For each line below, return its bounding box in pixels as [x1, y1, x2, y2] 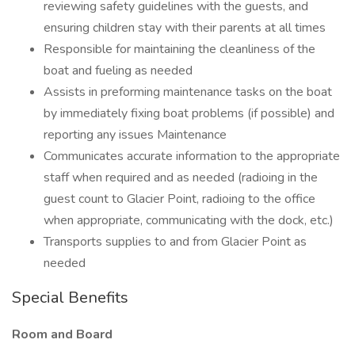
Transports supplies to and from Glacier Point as [44, 233, 307, 250]
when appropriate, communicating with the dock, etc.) [44, 212, 334, 229]
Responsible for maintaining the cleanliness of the [44, 40, 315, 58]
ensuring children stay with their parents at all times [44, 19, 326, 36]
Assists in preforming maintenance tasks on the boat [44, 83, 332, 101]
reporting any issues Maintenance [44, 126, 227, 143]
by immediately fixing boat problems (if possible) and [44, 105, 334, 122]
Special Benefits [12, 287, 128, 308]
